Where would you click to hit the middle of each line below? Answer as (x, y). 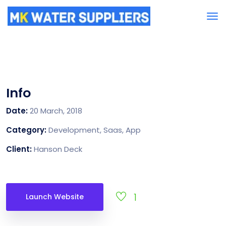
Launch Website (55, 197)
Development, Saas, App (95, 130)
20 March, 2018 (56, 111)
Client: (20, 149)
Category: (27, 130)
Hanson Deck (58, 149)
